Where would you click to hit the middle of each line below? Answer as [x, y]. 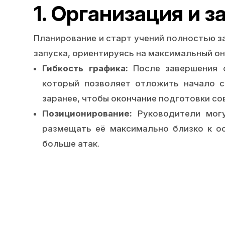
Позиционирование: [87, 113]
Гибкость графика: [85, 68]
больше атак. [71, 143]
